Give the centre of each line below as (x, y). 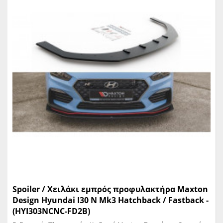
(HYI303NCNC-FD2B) (51, 211)
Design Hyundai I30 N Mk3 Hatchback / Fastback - (111, 200)
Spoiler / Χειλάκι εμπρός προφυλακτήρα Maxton (110, 189)
